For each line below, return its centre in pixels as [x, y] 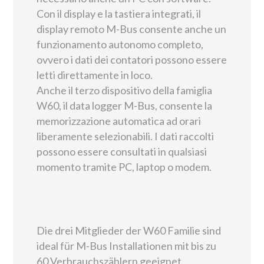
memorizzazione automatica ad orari [119, 121]
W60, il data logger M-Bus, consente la [124, 105]
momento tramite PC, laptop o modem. [124, 167]
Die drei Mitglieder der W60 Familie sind [129, 230]
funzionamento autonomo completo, [120, 44]
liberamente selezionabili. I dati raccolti [125, 136]
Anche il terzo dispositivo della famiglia [124, 90]
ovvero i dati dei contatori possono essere [132, 60]
